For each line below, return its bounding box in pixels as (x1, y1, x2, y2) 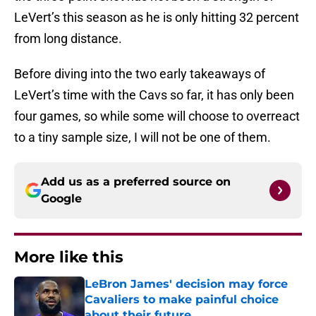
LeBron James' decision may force (85, 277, 288, 291)
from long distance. (14, 31, 122, 47)
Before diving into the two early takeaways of (14, 66, 265, 82)
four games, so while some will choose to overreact (14, 109, 300, 124)
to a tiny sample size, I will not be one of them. (14, 130, 271, 145)
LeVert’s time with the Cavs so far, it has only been (14, 87, 294, 103)
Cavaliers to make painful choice (85, 293, 279, 307)
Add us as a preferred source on (41, 175, 231, 189)
